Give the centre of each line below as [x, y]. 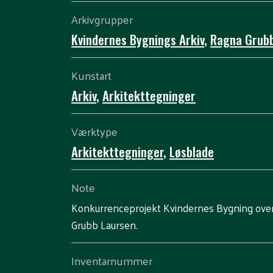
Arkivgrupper [102, 19]
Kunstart [91, 75]
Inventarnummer [112, 261]
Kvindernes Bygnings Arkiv [138, 39]
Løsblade [192, 151]
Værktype [94, 131]
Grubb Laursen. [105, 225]
